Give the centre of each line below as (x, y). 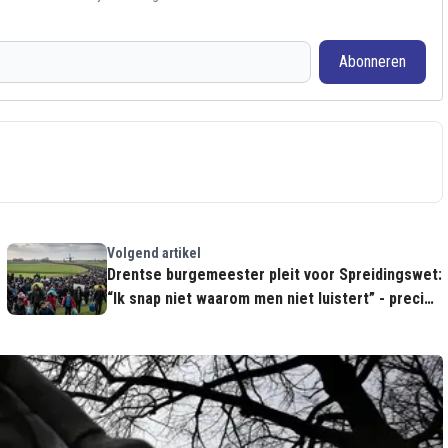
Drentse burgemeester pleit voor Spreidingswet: (274, 275)
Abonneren (372, 62)
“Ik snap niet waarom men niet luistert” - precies (273, 299)
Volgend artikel (153, 253)
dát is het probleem (173, 323)
